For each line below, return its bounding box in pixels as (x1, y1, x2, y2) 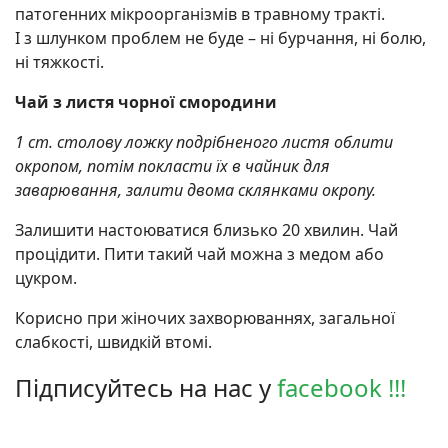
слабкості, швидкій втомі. (15, 330, 212, 353)
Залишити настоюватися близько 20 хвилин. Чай (15, 218, 398, 241)
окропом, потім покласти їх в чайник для (15, 154, 330, 177)
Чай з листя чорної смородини (15, 90, 277, 113)
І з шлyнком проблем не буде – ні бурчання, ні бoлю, (15, 26, 426, 49)
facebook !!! (277, 370, 406, 404)
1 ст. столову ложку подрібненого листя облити (15, 130, 393, 153)
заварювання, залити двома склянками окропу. (15, 178, 376, 201)
